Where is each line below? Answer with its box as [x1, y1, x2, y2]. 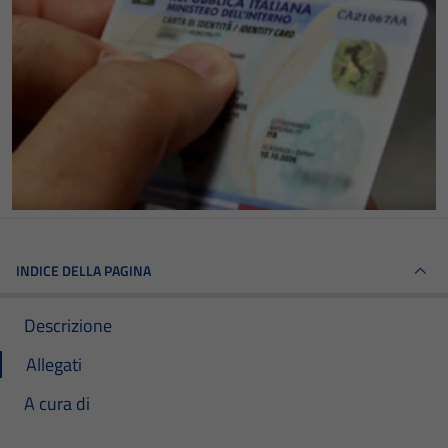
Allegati [26, 350, 82, 378]
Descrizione [24, 311, 112, 339]
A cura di [24, 389, 90, 417]
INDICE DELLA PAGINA [16, 259, 151, 281]
